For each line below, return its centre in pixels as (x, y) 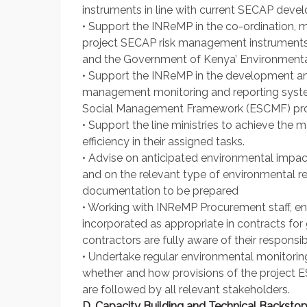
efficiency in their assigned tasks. (163, 142)
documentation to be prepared (160, 191)
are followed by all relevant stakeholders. (186, 290)
